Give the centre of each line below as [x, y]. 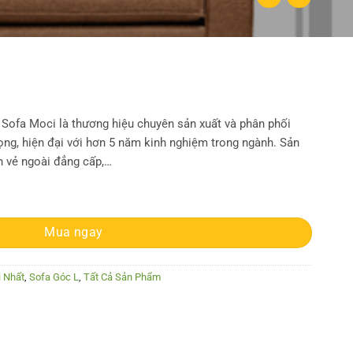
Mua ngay [74, 233]
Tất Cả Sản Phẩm [122, 277]
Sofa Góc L [54, 277]
